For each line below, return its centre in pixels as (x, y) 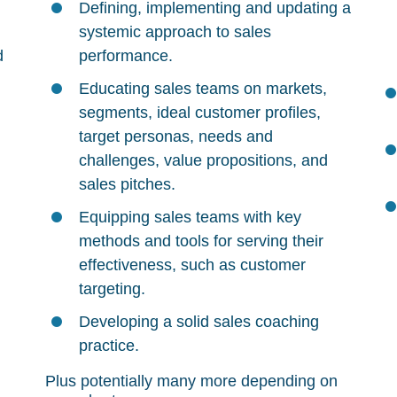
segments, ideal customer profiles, (199, 113)
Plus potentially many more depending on (191, 381)
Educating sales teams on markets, (202, 89)
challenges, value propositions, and (203, 160)
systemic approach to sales (175, 32)
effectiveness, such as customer (192, 265)
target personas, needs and (175, 136)
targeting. (112, 289)
